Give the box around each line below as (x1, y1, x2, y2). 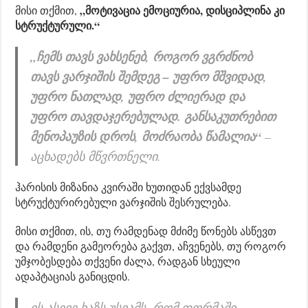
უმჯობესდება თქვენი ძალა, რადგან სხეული (15, 253, 241, 268)
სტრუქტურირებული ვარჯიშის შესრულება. (15, 194, 232, 209)
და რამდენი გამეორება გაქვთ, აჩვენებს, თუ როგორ (15, 238, 287, 253)
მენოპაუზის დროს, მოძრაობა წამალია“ (30, 127, 262, 145)
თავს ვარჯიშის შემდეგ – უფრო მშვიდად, (30, 67, 267, 85)
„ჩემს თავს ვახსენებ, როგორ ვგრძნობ (30, 47, 253, 65)
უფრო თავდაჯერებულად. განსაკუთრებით (30, 107, 276, 125)
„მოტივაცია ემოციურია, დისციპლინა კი (80, 1, 285, 18)
